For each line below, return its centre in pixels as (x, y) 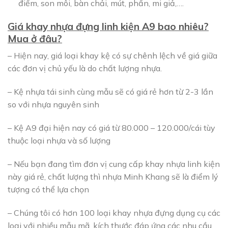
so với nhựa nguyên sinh (53, 105)
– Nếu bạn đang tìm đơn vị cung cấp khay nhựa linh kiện (114, 164)
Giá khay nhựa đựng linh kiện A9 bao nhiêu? (108, 26)
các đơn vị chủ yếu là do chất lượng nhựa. (85, 68)
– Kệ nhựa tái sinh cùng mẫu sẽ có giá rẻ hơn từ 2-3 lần (110, 92)
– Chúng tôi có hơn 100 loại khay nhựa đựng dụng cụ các (114, 212)
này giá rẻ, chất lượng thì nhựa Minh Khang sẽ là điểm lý (113, 176)
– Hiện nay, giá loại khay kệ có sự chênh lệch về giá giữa (112, 56)
